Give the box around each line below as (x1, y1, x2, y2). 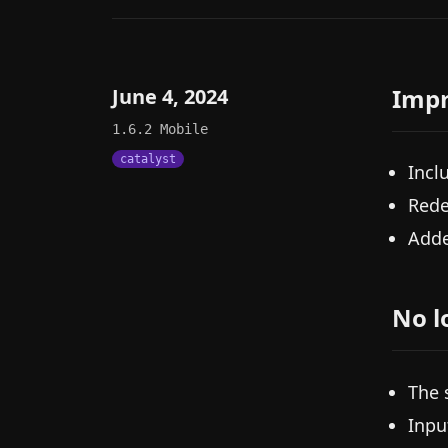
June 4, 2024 (112, 83, 228, 110)
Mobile (160, 121, 208, 137)
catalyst (120, 152, 176, 166)
